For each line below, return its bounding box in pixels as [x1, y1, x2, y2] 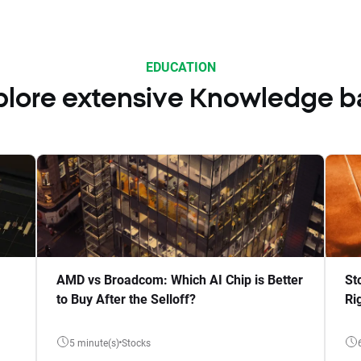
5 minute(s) [68, 335, 119, 349]
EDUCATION [145, 58, 216, 75]
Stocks [127, 335, 151, 349]
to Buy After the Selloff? [56, 290, 196, 307]
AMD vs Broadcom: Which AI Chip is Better [56, 271, 303, 288]
